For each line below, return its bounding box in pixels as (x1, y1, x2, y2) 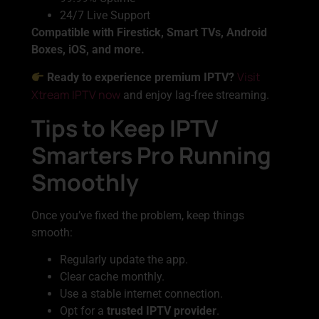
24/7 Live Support (60, 9, 150, 23)
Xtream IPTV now (31, 87, 120, 103)
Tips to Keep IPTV (31, 112, 219, 144)
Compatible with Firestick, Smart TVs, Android (31, 26, 267, 40)
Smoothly (31, 166, 139, 198)
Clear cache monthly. (60, 270, 164, 284)
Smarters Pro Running (31, 139, 271, 171)
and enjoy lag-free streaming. (120, 88, 269, 103)
